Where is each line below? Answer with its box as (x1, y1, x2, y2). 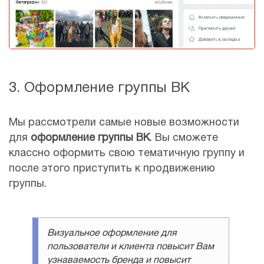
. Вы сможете (150, 133, 218, 144)
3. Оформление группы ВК (9, 82, 190, 95)
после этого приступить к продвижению (9, 164, 215, 174)
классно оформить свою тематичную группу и (9, 148, 245, 159)
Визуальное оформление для (47, 229, 177, 238)
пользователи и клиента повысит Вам (47, 243, 214, 252)
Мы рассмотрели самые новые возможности (9, 118, 239, 128)
